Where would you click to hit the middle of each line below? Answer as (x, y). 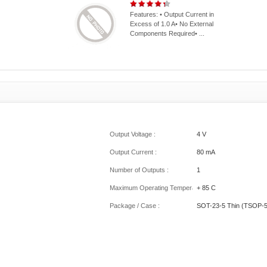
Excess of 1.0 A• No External (171, 24)
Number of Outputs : (139, 170)
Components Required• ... (167, 33)
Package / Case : (135, 206)
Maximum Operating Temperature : (160, 188)
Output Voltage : (133, 134)
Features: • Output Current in (172, 14)
